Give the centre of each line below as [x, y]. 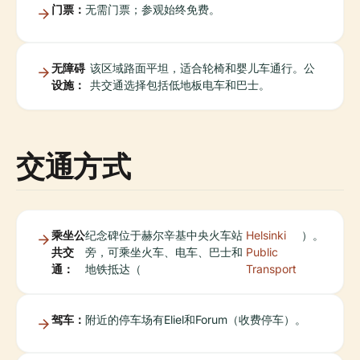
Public [262, 252]
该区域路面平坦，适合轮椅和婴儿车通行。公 [203, 67]
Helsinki [266, 235]
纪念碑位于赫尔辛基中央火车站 [164, 235]
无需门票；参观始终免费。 [153, 9]
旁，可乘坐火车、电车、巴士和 [164, 252]
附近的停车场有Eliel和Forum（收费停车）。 [196, 319]
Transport [271, 268]
